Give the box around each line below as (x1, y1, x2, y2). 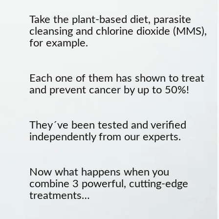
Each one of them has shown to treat (29, 73, 204, 84)
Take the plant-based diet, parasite (29, 14, 191, 25)
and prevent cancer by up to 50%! (29, 85, 189, 96)
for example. (29, 38, 88, 49)
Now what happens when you (29, 167, 169, 178)
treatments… (29, 190, 90, 201)
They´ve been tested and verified (29, 120, 186, 131)
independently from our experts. (29, 131, 181, 143)
